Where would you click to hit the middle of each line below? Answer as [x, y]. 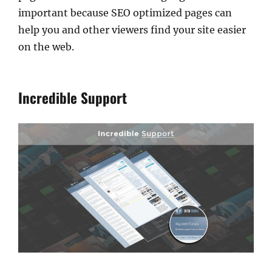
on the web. [46, 46]
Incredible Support [73, 97]
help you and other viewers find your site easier [132, 29]
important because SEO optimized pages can [125, 12]
